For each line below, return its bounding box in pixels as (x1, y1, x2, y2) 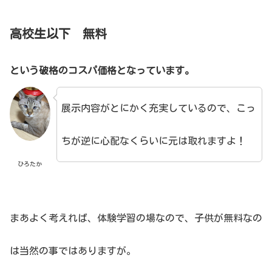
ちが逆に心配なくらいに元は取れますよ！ (61, 136, 246, 146)
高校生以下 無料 (10, 27, 107, 40)
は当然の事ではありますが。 (10, 245, 136, 256)
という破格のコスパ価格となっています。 (10, 66, 194, 76)
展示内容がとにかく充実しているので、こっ (61, 103, 256, 114)
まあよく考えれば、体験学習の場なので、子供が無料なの (10, 212, 262, 223)
